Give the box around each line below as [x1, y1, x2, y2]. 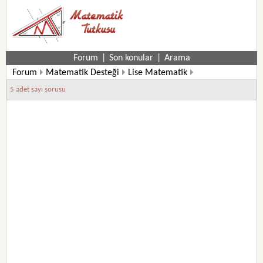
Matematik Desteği [46, 68, 120, 77]
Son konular [109, 53, 153, 63]
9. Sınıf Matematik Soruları [12, 80, 116, 89]
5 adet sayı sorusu [10, 86, 66, 93]
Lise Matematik [128, 68, 188, 77]
